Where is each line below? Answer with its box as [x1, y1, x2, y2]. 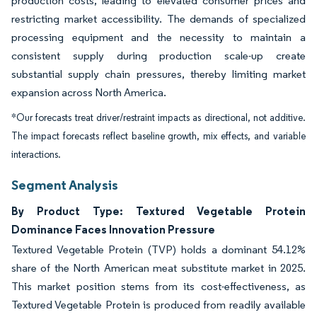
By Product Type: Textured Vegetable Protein [11, 204, 306, 219]
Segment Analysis [11, 176, 118, 194]
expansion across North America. [11, 86, 168, 100]
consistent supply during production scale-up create [11, 49, 306, 63]
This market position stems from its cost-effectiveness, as [11, 279, 306, 294]
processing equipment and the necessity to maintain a [11, 30, 306, 45]
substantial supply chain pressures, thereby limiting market [11, 67, 306, 81]
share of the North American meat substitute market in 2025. [11, 261, 306, 275]
